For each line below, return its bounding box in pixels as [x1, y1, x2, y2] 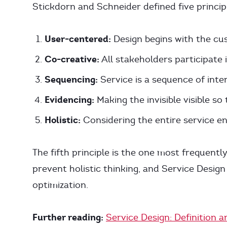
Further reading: [32, 211, 103, 223]
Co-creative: [45, 53, 99, 65]
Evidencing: [45, 94, 94, 105]
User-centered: [45, 33, 111, 45]
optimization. [32, 179, 88, 191]
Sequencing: [45, 73, 98, 85]
